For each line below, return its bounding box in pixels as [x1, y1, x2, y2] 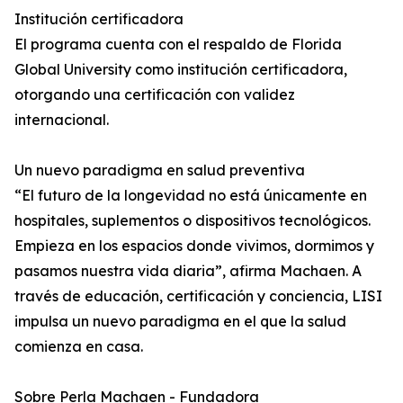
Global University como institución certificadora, [14, 60, 347, 79]
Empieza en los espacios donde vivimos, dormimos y [14, 237, 374, 255]
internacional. [14, 111, 109, 130]
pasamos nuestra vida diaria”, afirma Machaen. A [14, 262, 362, 281]
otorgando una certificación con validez [14, 85, 295, 104]
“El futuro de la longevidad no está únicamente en [14, 186, 367, 205]
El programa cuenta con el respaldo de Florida [14, 35, 342, 54]
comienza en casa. [14, 337, 143, 356]
